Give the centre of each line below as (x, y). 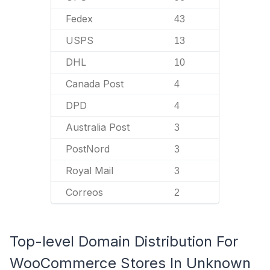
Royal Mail (89, 171)
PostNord (88, 149)
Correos (84, 192)
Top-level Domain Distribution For (124, 241)
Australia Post (98, 127)
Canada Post (95, 84)
